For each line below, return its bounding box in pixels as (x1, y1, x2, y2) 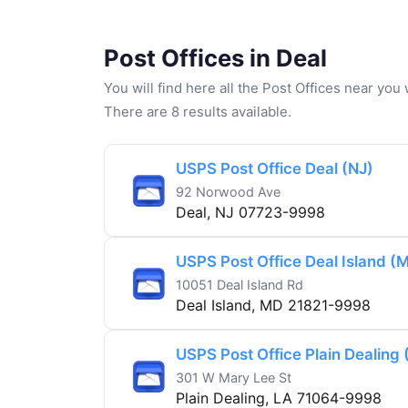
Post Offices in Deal (104, 44, 327, 73)
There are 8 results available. (104, 103, 291, 121)
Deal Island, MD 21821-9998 (176, 296, 371, 315)
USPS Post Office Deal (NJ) (176, 159, 373, 178)
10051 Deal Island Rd (176, 277, 303, 293)
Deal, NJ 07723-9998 (176, 203, 325, 222)
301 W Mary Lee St (176, 370, 291, 386)
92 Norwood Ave (176, 184, 280, 200)
